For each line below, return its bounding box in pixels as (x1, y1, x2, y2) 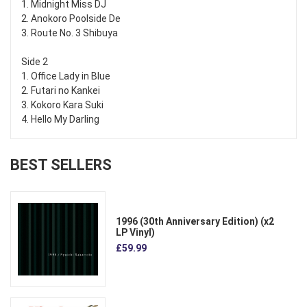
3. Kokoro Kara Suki (21, 99, 103, 111)
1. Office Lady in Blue (21, 71, 110, 82)
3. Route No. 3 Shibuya (21, 27, 118, 39)
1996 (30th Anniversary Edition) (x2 (116, 215, 275, 227)
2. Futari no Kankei (21, 85, 100, 97)
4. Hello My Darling (21, 114, 99, 125)
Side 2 (21, 56, 48, 68)
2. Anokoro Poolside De (21, 13, 121, 25)
